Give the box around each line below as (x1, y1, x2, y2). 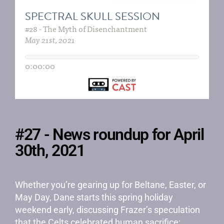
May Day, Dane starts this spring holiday (15, 192, 173, 202)
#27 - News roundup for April (15, 125, 204, 144)
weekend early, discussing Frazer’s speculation (15, 204, 200, 215)
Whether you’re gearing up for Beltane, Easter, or (15, 179, 206, 190)
